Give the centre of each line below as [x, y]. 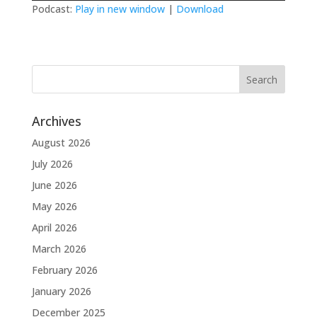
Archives [56, 121]
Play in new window [120, 9]
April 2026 [54, 227]
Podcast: [53, 9]
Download [200, 9]
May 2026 [54, 206]
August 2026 [61, 143]
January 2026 [61, 291]
